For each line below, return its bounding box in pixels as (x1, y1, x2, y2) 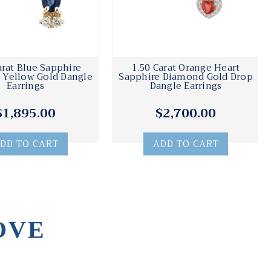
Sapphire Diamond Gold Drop (119, 69, 253, 85)
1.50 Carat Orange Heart (131, 60, 240, 76)
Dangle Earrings (149, 78, 222, 94)
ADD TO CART (152, 136, 219, 152)
